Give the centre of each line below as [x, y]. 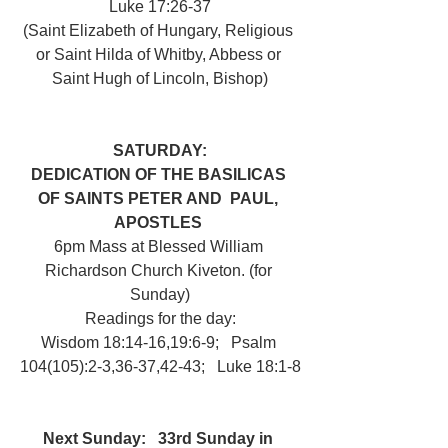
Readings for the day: [160, 318]
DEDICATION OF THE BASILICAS [160, 174]
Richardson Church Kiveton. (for [160, 270]
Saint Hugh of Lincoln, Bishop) [160, 78]
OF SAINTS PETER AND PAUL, [160, 198]
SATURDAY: [160, 150]
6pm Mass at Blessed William [160, 246]
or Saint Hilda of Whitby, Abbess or [160, 54]
